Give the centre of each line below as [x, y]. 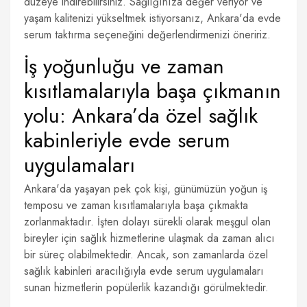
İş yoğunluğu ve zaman [124, 66]
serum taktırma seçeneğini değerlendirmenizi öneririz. [147, 35]
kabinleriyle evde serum [127, 140]
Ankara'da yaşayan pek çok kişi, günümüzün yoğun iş [146, 189]
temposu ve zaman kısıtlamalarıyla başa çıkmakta [136, 205]
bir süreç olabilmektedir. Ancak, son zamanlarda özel [146, 255]
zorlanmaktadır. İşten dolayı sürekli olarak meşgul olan [147, 222]
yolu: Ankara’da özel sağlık [141, 115]
